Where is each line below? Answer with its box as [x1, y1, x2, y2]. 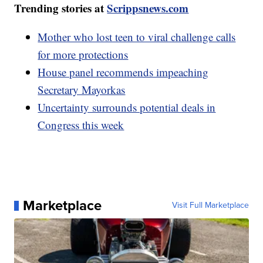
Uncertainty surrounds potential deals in [38, 100, 216, 115]
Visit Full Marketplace [171, 199, 249, 212]
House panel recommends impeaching [38, 65, 209, 80]
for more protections [38, 47, 129, 62]
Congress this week [38, 117, 124, 133]
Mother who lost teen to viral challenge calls [38, 29, 236, 45]
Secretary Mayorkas [38, 82, 126, 97]
